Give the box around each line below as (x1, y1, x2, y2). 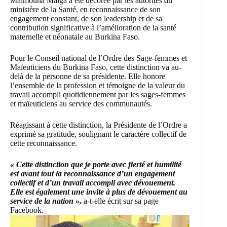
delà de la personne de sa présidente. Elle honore (10, 72, 165, 81)
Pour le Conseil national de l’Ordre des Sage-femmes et (10, 54, 187, 63)
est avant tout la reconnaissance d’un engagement (10, 169, 175, 178)
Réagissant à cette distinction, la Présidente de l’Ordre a (10, 121, 187, 130)
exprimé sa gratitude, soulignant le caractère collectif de (10, 130, 186, 139)
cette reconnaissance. (10, 139, 77, 148)
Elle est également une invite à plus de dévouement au (10, 187, 187, 197)
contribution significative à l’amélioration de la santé (10, 23, 176, 32)
